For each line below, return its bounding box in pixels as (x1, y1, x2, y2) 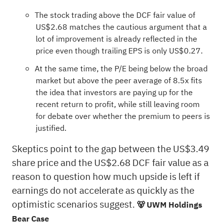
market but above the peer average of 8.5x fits (35, 74, 202, 87)
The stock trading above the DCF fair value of (34, 9, 195, 21)
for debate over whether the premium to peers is (35, 110, 210, 122)
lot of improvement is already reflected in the (35, 33, 197, 45)
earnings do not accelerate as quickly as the (11, 183, 194, 198)
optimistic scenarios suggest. (11, 197, 137, 212)
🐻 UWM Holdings (136, 199, 202, 211)
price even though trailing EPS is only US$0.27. (35, 45, 203, 57)
